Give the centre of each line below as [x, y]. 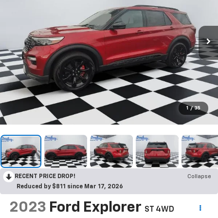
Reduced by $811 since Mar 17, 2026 [70, 187]
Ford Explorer [95, 208]
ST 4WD [159, 209]
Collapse [199, 176]
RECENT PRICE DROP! [45, 176]
